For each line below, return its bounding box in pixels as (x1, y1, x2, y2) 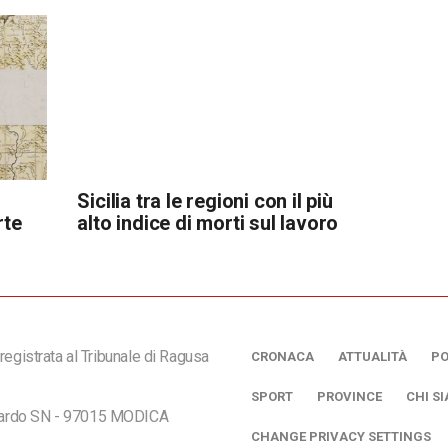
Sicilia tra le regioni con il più (77, 188, 333, 213)
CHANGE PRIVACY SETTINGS (251, 428, 431, 444)
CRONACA (251, 348, 314, 364)
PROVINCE (317, 388, 382, 404)
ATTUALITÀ (338, 348, 407, 364)
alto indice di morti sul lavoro (77, 210, 339, 235)
